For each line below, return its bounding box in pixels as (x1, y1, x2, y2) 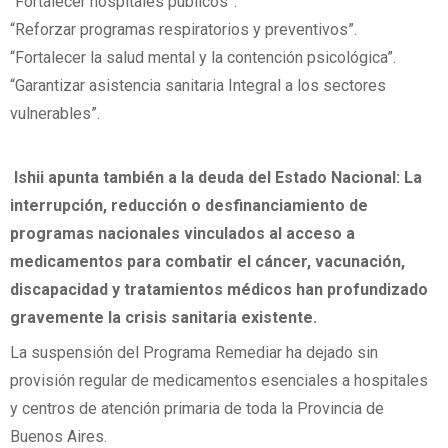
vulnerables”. (10, 104, 104, 124)
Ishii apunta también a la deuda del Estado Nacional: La (10, 167, 422, 187)
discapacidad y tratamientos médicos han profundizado (10, 279, 428, 299)
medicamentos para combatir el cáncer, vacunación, (10, 251, 405, 271)
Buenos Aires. (10, 426, 107, 446)
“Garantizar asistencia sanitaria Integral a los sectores (10, 76, 386, 96)
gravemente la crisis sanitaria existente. (10, 307, 317, 327)
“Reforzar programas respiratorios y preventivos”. (10, 20, 357, 40)
